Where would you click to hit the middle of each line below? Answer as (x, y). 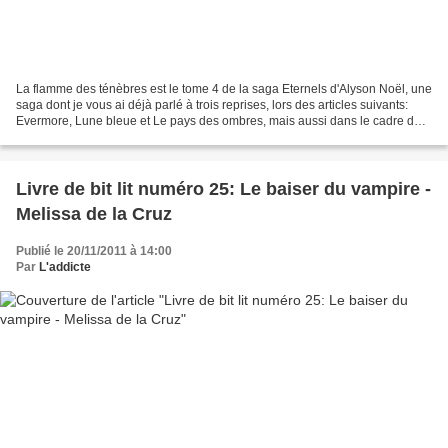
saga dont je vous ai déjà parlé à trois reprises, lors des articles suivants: (212, 104)
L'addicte (65, 266)
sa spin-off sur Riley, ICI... (84, 136)
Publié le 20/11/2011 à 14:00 (94, 250)
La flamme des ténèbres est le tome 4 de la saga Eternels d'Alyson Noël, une (224, 88)
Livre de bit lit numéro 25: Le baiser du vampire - (223, 188)
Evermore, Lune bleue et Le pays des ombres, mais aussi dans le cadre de (218, 120)
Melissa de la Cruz (94, 213)
